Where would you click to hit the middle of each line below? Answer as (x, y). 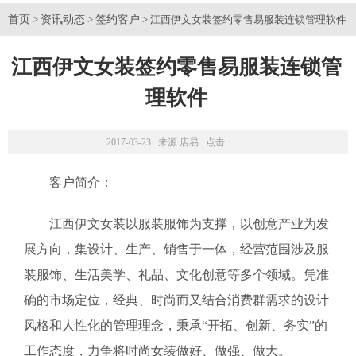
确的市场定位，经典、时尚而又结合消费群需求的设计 (176, 300)
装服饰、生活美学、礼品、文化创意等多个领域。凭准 (176, 275)
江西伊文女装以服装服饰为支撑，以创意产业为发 (176, 224)
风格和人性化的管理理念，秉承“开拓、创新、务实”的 (176, 325)
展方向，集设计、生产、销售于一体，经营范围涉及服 (176, 249)
